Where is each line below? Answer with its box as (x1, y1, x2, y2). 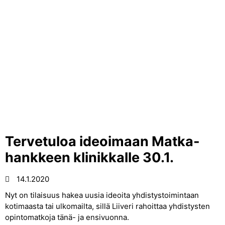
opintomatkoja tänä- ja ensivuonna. (5, 212, 131, 222)
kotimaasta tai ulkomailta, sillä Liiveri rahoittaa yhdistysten (5, 201, 210, 211)
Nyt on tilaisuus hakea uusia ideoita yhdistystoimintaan (5, 190, 199, 200)
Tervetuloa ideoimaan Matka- (5, 133, 200, 150)
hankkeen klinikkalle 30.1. (5, 149, 174, 166)
